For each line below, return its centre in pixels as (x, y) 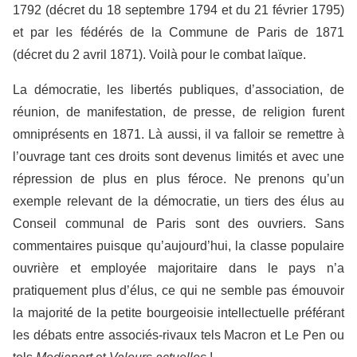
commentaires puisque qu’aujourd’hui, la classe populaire (178, 245)
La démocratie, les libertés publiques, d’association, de (178, 89)
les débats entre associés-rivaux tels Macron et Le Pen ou (178, 335)
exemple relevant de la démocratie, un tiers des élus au (178, 201)
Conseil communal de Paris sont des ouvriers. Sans (178, 223)
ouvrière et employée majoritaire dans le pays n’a (178, 268)
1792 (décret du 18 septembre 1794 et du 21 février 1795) (178, 10)
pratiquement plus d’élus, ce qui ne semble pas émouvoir (178, 290)
